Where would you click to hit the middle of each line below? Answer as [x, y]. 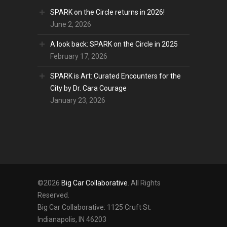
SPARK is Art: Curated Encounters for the [116, 76]
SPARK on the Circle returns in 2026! [107, 12]
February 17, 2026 [79, 56]
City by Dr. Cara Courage [88, 88]
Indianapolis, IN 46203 [72, 220]
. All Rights [144, 183]
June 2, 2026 [71, 25]
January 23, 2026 [78, 101]
